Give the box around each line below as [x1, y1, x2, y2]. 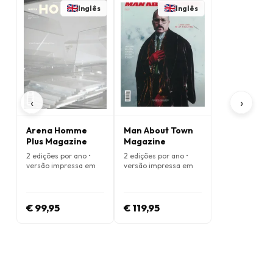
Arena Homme [26, 125, 87, 136]
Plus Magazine [26, 136, 87, 147]
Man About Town [124, 125, 193, 136]
